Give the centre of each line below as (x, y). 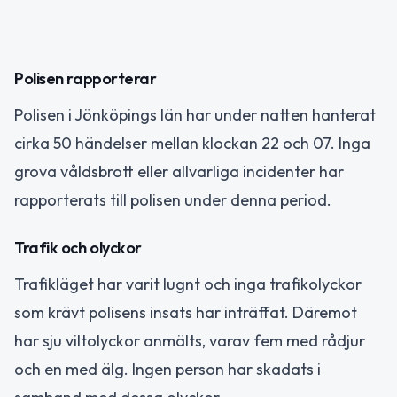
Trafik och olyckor (78, 248)
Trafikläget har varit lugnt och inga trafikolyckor (188, 284)
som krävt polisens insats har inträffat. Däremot (186, 313)
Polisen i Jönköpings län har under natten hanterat (195, 114)
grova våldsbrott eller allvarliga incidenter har (179, 171)
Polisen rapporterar (86, 78)
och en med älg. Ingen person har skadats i (167, 370)
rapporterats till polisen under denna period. (173, 199)
